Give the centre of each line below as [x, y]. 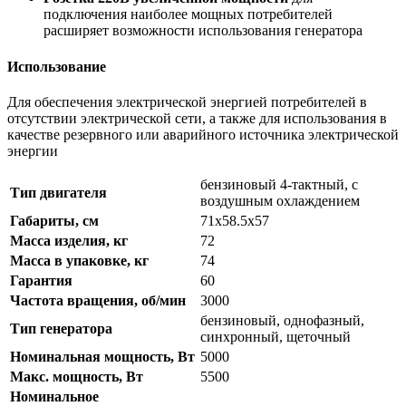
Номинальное [54, 396]
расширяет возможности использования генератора [203, 31]
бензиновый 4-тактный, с [279, 184]
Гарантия [41, 280]
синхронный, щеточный [275, 336]
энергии [33, 150]
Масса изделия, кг [69, 240]
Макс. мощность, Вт [77, 376]
